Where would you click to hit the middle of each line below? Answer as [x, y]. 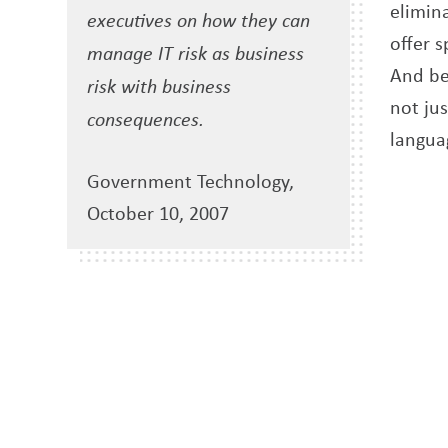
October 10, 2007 [158, 213]
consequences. [146, 118]
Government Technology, [191, 181]
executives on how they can [199, 19]
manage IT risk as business [196, 52]
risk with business [159, 85]
